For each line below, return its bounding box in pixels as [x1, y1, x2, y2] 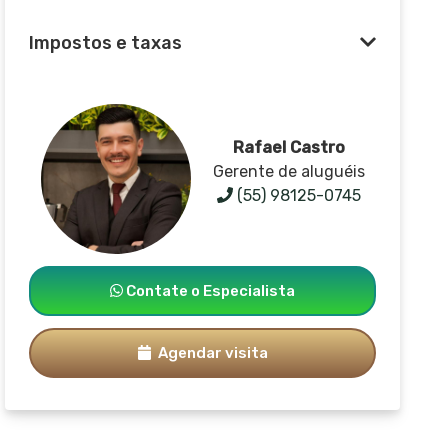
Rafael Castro [233, 137, 346, 157]
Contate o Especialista [123, 281, 296, 300]
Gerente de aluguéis [213, 161, 366, 181]
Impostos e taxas [29, 31, 183, 54]
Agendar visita [154, 343, 268, 362]
